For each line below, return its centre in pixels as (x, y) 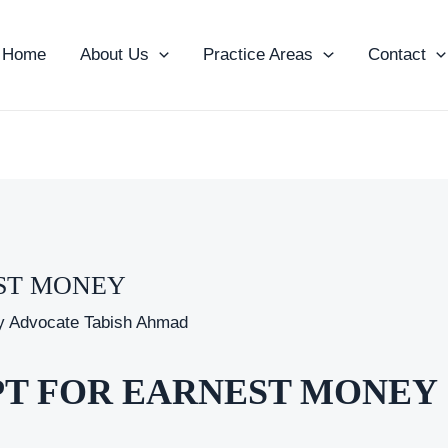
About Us (115, 54)
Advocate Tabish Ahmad (99, 322)
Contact (396, 54)
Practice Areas (258, 54)
